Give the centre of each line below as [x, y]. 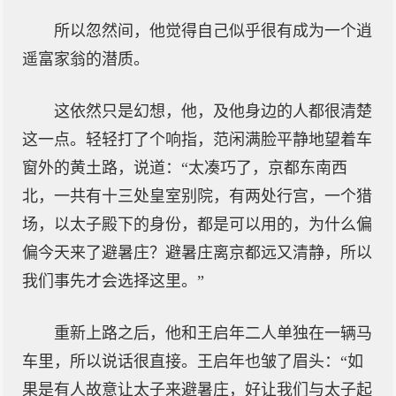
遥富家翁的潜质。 [86, 59]
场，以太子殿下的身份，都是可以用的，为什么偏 [197, 225]
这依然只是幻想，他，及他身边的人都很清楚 [213, 111]
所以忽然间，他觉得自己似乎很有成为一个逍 [213, 31]
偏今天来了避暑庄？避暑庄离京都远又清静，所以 [197, 253]
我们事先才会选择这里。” [113, 281]
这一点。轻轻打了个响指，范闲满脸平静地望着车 [197, 140]
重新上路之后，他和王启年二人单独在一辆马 [213, 333]
